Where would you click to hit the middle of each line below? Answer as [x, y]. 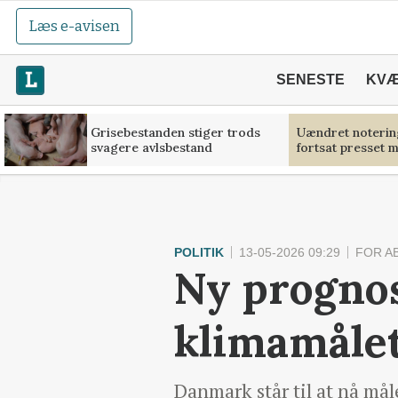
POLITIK [199, 252]
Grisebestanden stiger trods [175, 132]
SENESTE [310, 80]
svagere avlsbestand [151, 147]
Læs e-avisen [75, 26]
